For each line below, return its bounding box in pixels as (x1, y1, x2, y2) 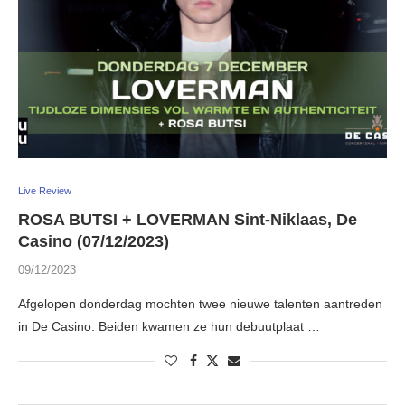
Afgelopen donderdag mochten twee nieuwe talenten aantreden (18, 297, 382, 312)
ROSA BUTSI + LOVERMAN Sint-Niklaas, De (18, 211, 357, 230)
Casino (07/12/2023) (18, 232, 169, 251)
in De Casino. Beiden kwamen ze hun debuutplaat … (18, 319, 320, 334)
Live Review (18, 185, 71, 197)
